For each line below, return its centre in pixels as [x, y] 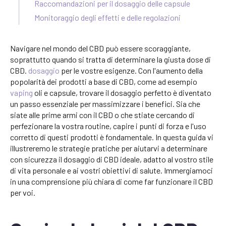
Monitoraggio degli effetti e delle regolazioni [107, 18]
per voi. [23, 193]
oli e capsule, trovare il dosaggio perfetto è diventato [122, 93]
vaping [21, 93]
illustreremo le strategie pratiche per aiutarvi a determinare [109, 148]
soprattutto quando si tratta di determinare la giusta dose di [110, 60]
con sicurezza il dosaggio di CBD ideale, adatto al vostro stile [112, 159]
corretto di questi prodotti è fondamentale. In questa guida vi [112, 137]
